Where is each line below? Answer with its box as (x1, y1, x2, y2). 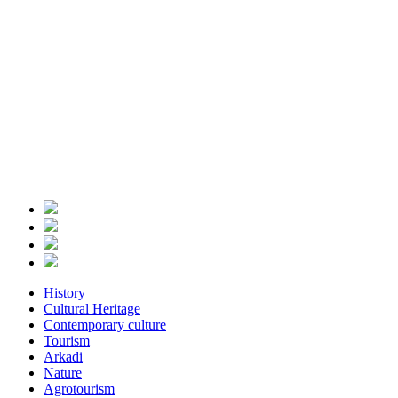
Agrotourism (44, 381, 115, 396)
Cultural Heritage (44, 301, 140, 316)
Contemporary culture (44, 317, 166, 332)
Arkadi (44, 349, 83, 364)
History (44, 285, 85, 300)
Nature (44, 365, 82, 380)
